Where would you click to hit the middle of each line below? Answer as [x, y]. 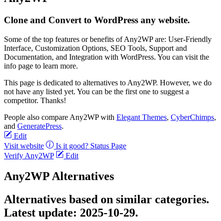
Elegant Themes [142, 117]
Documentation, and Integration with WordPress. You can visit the [107, 57]
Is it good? [72, 146]
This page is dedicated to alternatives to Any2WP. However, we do [108, 82]
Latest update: [42, 213]
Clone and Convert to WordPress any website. [97, 20]
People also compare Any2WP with [60, 117]
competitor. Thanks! [35, 100]
